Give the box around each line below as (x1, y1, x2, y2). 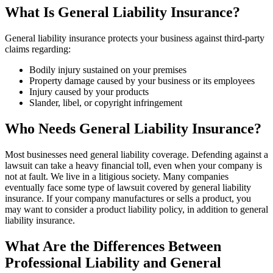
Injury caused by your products (29, 87, 149, 97)
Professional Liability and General (5, 255, 221, 271)
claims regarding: (5, 44, 71, 55)
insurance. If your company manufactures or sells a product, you (5, 193, 251, 204)
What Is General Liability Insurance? (5, 4, 240, 21)
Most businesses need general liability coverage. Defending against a (5, 149, 268, 160)
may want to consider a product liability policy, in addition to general (5, 204, 268, 215)
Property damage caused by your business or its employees (29, 76, 255, 87)
